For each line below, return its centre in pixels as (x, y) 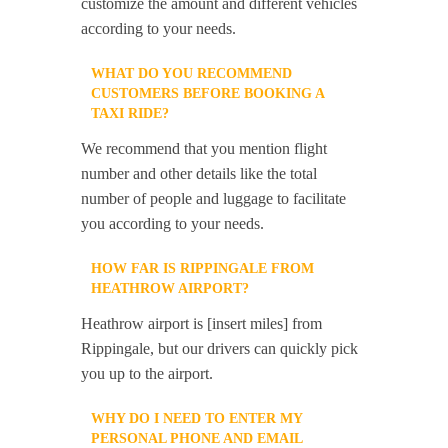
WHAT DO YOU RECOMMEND (192, 74)
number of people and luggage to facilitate (214, 199)
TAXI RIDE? (130, 114)
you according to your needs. (173, 224)
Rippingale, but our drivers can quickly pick (220, 349)
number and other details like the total (199, 174)
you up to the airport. (147, 374)
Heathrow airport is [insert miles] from (202, 324)
